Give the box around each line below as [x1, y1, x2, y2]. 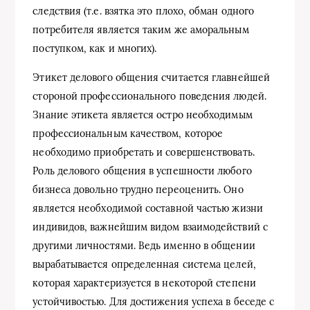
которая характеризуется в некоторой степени [33, 277, 256, 290]
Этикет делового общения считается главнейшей [33, 71, 270, 84]
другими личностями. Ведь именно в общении [33, 239, 255, 253]
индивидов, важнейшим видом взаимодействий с [33, 221, 268, 234]
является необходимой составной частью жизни [33, 202, 263, 215]
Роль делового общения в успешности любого [33, 165, 252, 178]
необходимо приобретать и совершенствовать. [33, 146, 255, 159]
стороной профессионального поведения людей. [33, 90, 266, 103]
